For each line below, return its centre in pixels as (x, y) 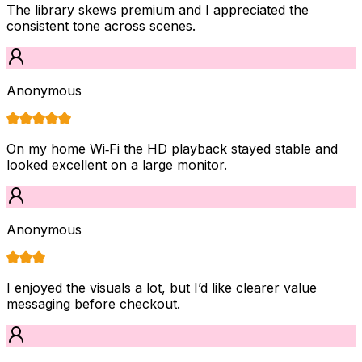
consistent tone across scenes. (101, 25)
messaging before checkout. (93, 303)
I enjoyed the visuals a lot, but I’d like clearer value (162, 287)
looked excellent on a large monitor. (117, 164)
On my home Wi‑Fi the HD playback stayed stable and (172, 148)
